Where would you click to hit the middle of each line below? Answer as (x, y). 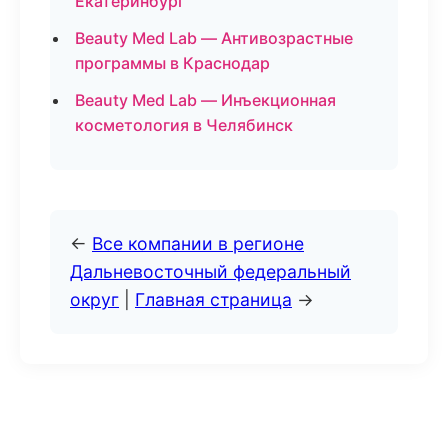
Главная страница (213, 299)
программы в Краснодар (172, 63)
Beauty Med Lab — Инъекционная (205, 100)
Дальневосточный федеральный (210, 271)
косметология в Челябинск (184, 125)
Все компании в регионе (198, 243)
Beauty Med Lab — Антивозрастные (214, 38)
